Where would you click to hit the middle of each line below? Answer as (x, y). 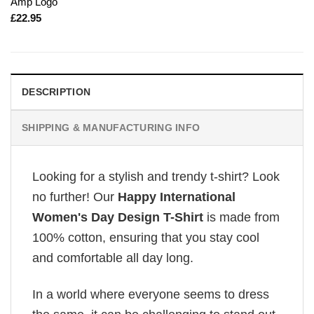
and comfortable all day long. (113, 258)
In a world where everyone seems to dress (151, 295)
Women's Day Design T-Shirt (118, 218)
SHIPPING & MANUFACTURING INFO (111, 128)
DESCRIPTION (56, 92)
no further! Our (73, 197)
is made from (241, 218)
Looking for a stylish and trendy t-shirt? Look (156, 177)
